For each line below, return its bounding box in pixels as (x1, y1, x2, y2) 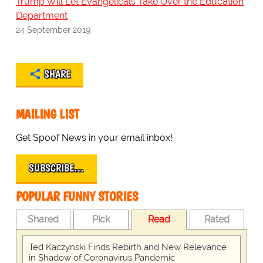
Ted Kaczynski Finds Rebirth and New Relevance (28, 242, 227, 253)
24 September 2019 (15, 25, 90, 35)
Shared (28, 214, 59, 225)
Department (15, 10, 68, 22)
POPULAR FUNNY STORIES (15, 188, 138, 205)
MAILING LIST (15, 106, 79, 123)
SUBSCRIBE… (28, 161, 84, 175)
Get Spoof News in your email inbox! (15, 132, 173, 144)
